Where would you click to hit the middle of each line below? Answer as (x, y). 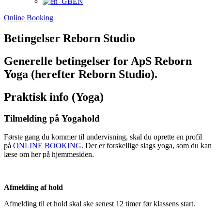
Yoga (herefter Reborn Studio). (81, 74)
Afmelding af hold (33, 187)
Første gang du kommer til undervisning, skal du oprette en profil (103, 137)
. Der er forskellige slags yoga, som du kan (147, 146)
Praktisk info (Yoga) (54, 97)
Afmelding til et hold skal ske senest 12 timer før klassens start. (100, 204)
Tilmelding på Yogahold (52, 118)
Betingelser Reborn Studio (70, 38)
